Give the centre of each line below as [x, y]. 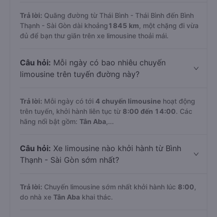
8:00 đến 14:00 [149, 111]
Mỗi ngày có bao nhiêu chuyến [108, 62]
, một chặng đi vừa [169, 25]
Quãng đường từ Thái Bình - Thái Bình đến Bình [118, 15]
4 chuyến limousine [128, 101]
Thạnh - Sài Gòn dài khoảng [64, 25]
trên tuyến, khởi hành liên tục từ [71, 111]
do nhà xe [37, 197]
